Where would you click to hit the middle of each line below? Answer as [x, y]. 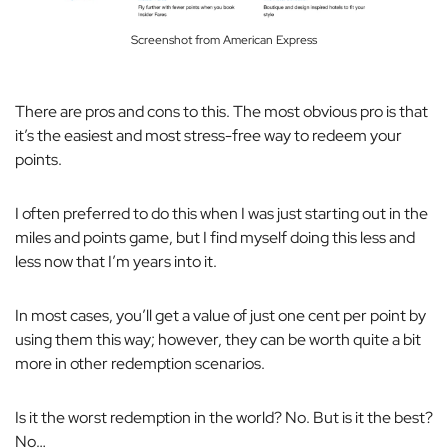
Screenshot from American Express [224, 39]
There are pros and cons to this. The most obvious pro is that [221, 111]
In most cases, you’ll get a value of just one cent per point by [220, 315]
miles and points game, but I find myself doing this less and [215, 237]
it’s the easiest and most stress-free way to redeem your [208, 135]
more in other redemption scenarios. [140, 363]
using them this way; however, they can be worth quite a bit [218, 339]
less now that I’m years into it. [116, 261]
